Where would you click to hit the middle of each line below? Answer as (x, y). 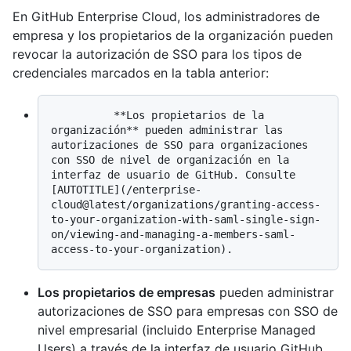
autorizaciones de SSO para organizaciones (179, 145)
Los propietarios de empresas (127, 292)
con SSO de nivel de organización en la (170, 159)
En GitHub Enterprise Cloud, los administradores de (166, 16)
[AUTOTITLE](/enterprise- (126, 189)
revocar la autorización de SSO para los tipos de (157, 54)
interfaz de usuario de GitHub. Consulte (173, 174)
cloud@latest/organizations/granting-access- (186, 204)
